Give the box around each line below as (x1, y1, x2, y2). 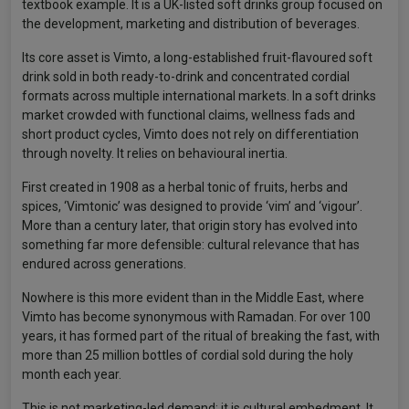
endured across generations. (22, 257, 186, 271)
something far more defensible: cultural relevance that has (22, 237, 360, 252)
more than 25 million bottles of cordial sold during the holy (22, 348, 353, 362)
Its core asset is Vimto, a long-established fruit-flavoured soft (22, 50, 372, 65)
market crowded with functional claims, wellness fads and (22, 108, 355, 122)
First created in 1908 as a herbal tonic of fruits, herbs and (22, 180, 348, 194)
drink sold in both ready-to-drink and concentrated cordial (22, 69, 350, 84)
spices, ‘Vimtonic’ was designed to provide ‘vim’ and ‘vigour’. (22, 199, 362, 214)
